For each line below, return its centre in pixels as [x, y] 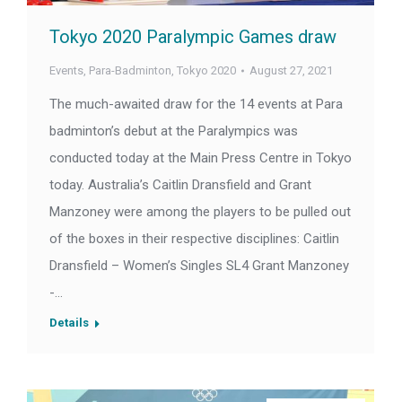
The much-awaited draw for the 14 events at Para [196, 105]
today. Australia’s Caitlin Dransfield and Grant [180, 185]
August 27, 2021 [291, 71]
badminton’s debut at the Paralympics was [174, 131]
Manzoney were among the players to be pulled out [200, 212]
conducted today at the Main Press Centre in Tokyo [201, 158]
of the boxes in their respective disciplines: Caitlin [194, 239]
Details [69, 323]
